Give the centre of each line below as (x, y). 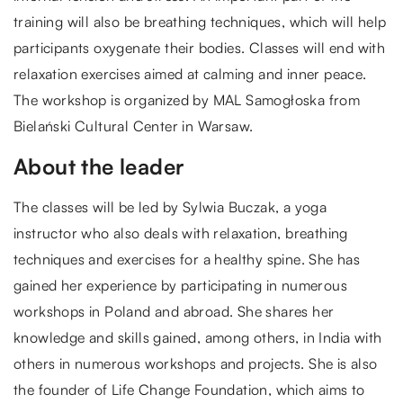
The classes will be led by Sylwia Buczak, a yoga (170, 207)
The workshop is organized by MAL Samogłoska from (187, 100)
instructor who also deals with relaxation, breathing (181, 233)
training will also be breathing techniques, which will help (200, 22)
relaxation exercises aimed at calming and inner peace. (190, 74)
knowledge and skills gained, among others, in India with (198, 338)
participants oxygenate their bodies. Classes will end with (200, 48)
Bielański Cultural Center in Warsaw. (134, 126)
